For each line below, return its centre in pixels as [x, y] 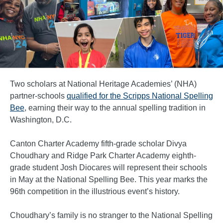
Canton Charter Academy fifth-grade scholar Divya [98, 143]
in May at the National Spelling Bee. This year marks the [109, 179]
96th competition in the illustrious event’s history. [95, 191]
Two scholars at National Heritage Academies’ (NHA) [103, 84]
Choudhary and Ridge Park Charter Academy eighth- [103, 155]
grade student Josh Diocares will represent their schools [109, 167]
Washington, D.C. [41, 119]
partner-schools [38, 96]
